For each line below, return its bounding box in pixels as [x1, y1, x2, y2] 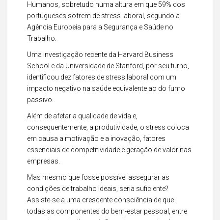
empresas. [27, 157, 60, 165]
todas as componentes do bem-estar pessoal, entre [27, 207, 187, 215]
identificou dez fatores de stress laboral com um [27, 73, 176, 81]
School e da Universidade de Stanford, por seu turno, [27, 62, 189, 70]
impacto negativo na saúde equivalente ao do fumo [27, 84, 185, 92]
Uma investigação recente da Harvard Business [27, 51, 173, 58]
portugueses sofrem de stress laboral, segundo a [27, 12, 180, 20]
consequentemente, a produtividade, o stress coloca [27, 123, 189, 131]
